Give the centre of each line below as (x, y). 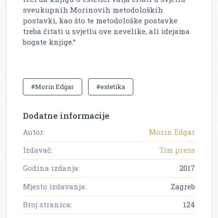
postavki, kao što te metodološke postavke (100, 20)
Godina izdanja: (51, 168)
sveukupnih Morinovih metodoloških (93, 9)
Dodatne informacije (66, 115)
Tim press (177, 150)
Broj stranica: (47, 205)
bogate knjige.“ (49, 42)
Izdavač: (38, 150)
